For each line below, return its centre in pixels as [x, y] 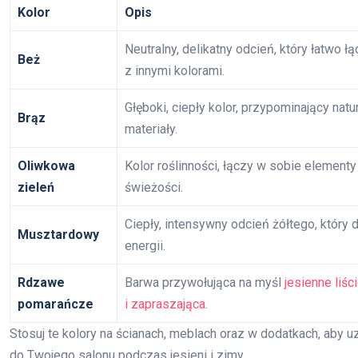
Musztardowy [58, 234]
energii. [145, 245]
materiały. [151, 129]
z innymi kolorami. [175, 70]
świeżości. [154, 187]
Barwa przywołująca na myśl [205, 282]
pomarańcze [56, 304]
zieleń [36, 187]
